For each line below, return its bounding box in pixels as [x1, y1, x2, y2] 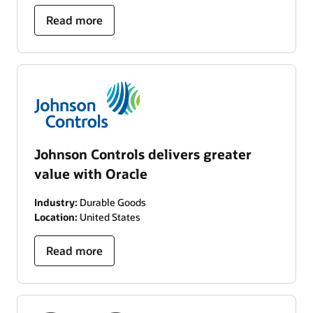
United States [78, 210, 140, 224]
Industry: [34, 196, 78, 209]
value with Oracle [34, 165, 147, 182]
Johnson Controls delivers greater [34, 145, 252, 163]
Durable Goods [78, 196, 146, 209]
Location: [34, 210, 78, 224]
